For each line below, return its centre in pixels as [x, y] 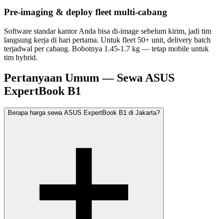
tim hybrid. [21, 57]
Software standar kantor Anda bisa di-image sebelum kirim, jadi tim [108, 31]
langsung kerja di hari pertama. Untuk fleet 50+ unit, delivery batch [107, 40]
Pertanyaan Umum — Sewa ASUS [89, 78]
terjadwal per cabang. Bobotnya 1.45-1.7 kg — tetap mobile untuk [106, 48]
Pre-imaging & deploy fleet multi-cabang [86, 12]
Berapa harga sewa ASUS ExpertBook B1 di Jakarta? [84, 113]
